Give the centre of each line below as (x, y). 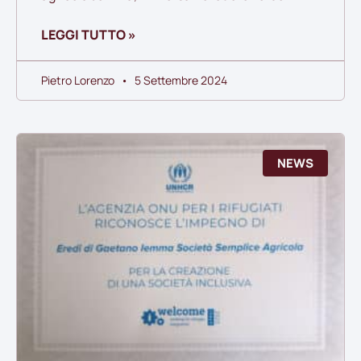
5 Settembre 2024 (180, 81)
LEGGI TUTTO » (89, 35)
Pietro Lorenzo (79, 81)
